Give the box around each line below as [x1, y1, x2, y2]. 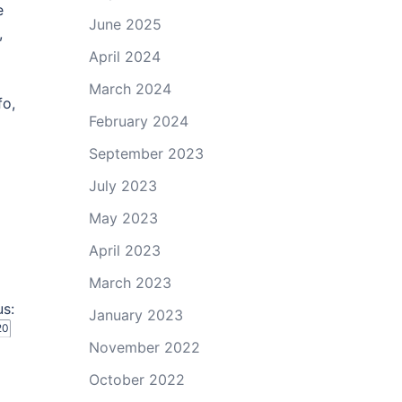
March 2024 [88, 80, 171, 98]
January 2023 [88, 306, 183, 324]
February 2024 [88, 112, 188, 130]
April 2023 [88, 241, 161, 259]
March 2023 [88, 274, 171, 292]
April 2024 [88, 48, 161, 66]
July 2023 [88, 177, 157, 195]
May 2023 [88, 209, 158, 227]
